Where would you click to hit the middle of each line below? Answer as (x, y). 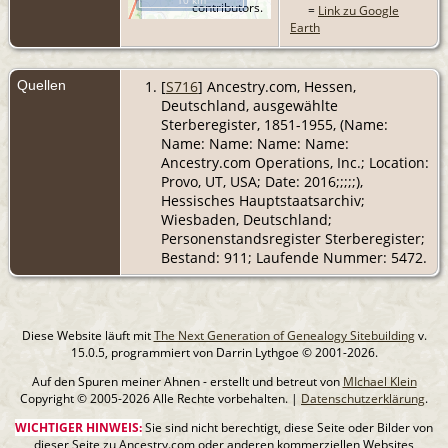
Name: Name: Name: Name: (254, 143)
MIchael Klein (379, 381)
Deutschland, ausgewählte (249, 105)
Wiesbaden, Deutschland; (246, 219)
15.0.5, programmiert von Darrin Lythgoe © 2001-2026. (224, 352)
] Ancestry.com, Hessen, (276, 86)
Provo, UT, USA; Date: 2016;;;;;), (261, 181)
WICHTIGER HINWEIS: (78, 427)
